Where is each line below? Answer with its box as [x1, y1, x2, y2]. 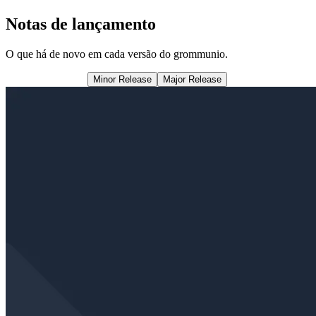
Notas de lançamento [6, 15, 156, 34]
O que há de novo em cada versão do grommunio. [6, 48, 228, 61]
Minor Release [93, 74, 152, 85]
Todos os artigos [11, 74, 79, 85]
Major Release [163, 74, 221, 85]
